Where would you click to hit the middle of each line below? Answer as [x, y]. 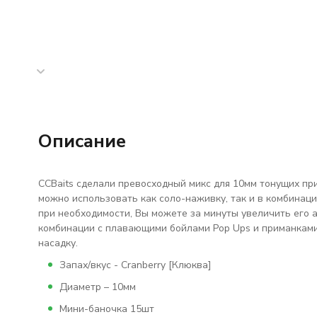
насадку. [58, 243]
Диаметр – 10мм [97, 287]
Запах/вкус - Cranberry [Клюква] [135, 265]
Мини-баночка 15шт [106, 309]
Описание [82, 141]
